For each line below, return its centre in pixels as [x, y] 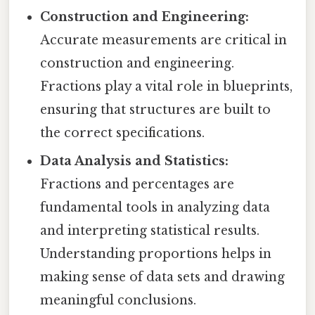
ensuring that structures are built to [156, 110]
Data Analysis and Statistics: [135, 161]
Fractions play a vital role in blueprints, [167, 87]
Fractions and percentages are [137, 185]
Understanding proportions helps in [156, 254]
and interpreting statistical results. [150, 231]
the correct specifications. [123, 133]
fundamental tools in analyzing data [155, 208]
